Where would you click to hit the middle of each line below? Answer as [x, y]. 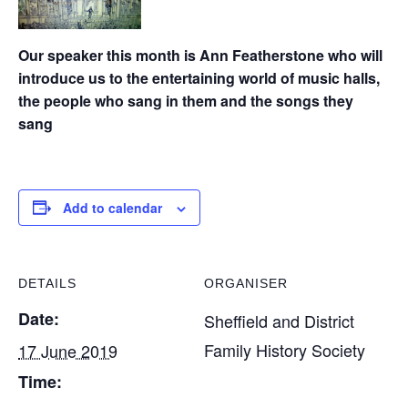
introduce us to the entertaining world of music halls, [199, 77]
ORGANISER [246, 283]
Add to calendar [112, 207]
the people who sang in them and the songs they [186, 100]
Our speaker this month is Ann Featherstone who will [200, 55]
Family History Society [285, 349]
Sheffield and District [279, 320]
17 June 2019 [68, 350]
